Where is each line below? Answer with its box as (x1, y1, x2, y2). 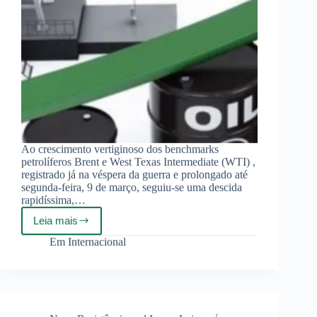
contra (60, 231, 90, 243)
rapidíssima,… (21, 193, 86, 206)
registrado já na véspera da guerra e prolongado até (21, 168, 248, 180)
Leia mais (33, 214, 78, 226)
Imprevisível (60, 279, 117, 292)
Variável (60, 292, 98, 304)
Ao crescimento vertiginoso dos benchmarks (21, 142, 219, 155)
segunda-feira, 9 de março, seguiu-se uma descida (21, 180, 242, 193)
